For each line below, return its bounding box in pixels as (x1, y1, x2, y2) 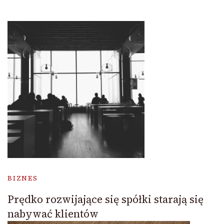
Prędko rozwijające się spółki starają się (7, 192, 203, 207)
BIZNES (7, 174, 38, 183)
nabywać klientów (7, 206, 98, 221)
